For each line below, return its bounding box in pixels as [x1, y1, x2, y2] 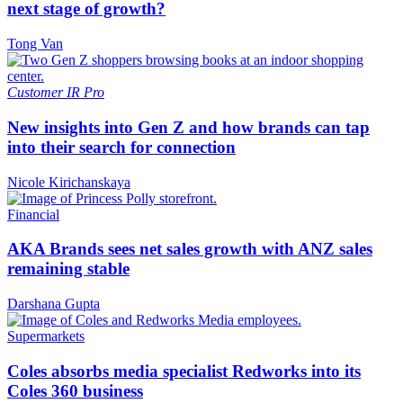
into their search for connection [7, 137, 236, 157]
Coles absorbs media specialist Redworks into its [7, 361, 361, 381]
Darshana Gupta [7, 296, 100, 311]
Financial [7, 206, 59, 222]
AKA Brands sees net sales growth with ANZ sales [7, 239, 372, 259]
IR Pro [67, 85, 104, 101]
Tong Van [7, 36, 63, 52]
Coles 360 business [7, 381, 143, 400]
